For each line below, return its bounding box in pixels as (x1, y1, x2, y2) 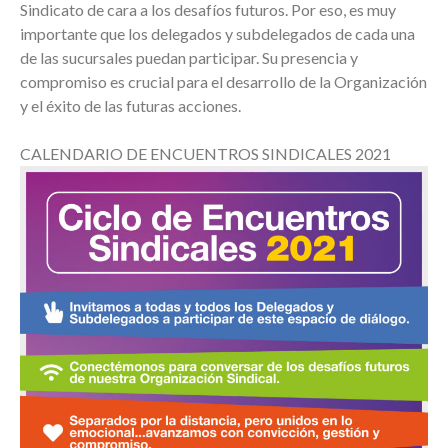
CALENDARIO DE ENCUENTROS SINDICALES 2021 (20, 143, 391, 163)
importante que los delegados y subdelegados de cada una (20, 23, 415, 43)
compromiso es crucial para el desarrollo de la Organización (20, 71, 427, 91)
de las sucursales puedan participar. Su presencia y (20, 47, 358, 67)
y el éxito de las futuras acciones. (20, 95, 241, 115)
